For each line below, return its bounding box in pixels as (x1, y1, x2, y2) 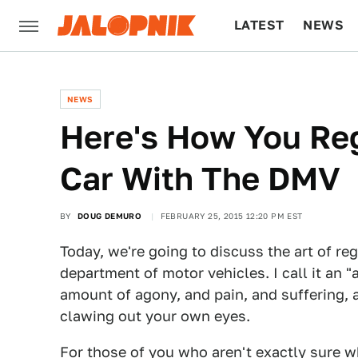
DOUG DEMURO (77, 211, 142, 221)
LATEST (234, 18, 284, 33)
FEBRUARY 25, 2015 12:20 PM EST (160, 211, 303, 221)
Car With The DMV (60, 160, 340, 197)
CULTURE (234, 69, 296, 84)
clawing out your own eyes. (60, 308, 250, 324)
